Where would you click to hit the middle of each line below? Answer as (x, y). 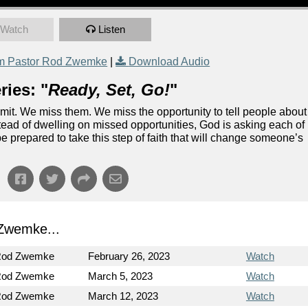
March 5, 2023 (121, 276)
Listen (111, 29)
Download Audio (169, 62)
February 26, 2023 (129, 256)
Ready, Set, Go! (109, 90)
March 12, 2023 (123, 296)
